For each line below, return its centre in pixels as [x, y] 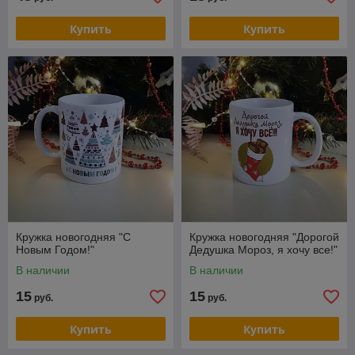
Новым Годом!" [55, 250]
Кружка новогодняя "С [73, 237]
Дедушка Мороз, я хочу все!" [263, 250]
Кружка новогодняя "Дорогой [264, 237]
